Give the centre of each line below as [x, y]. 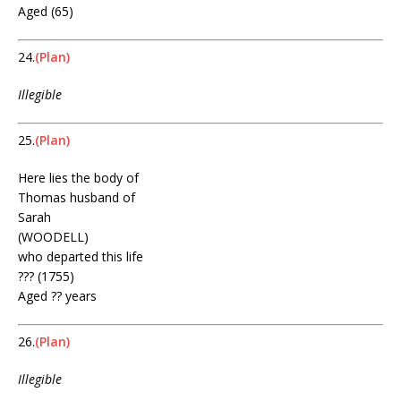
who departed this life [81, 257]
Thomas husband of [77, 198]
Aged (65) [46, 12]
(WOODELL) [53, 237]
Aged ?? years [57, 296]
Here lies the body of [78, 178]
